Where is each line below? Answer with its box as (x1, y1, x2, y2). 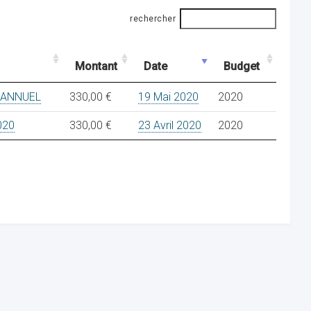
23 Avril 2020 (138, 119, 201, 132)
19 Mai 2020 (138, 90, 199, 103)
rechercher (130, 14, 176, 24)
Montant (75, 60, 117, 73)
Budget (224, 60, 260, 73)
